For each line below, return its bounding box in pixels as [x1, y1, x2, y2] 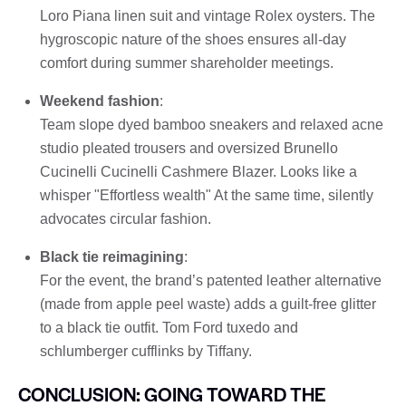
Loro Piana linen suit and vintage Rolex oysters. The [40, 7, 375, 24]
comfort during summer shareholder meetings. [40, 54, 333, 71]
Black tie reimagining [40, 248, 184, 265]
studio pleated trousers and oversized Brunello [40, 140, 338, 156]
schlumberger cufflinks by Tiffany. [40, 343, 252, 359]
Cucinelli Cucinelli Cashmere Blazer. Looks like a [40, 163, 357, 179]
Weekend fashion [40, 92, 159, 109]
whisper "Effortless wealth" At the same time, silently [40, 187, 373, 203]
